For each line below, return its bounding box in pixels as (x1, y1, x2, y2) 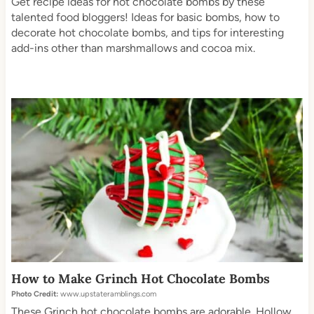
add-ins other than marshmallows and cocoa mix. (11, 41, 255, 55)
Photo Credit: (11, 289, 58, 299)
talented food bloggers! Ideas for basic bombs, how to (11, 11, 280, 25)
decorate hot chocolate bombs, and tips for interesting (11, 26, 284, 40)
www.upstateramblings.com (57, 289, 156, 299)
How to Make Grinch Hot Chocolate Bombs (11, 271, 270, 287)
